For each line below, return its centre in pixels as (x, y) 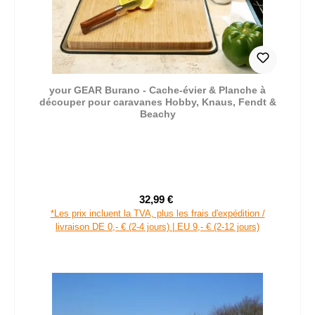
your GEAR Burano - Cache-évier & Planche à (157, 90)
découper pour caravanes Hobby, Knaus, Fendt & (157, 102)
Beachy (157, 114)
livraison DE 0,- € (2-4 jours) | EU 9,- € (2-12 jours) (157, 227)
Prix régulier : (205, 207)
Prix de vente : (188, 206)
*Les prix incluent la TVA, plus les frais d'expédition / (157, 214)
